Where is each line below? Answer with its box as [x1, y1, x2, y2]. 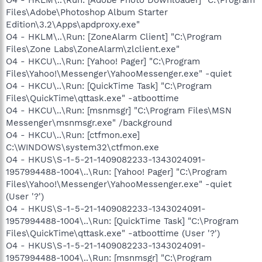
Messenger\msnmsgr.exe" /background [6, 117, 172, 128]
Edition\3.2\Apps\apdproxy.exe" [6, 19, 140, 30]
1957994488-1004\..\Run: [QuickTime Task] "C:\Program [6, 215, 239, 226]
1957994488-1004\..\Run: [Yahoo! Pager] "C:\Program [6, 166, 227, 177]
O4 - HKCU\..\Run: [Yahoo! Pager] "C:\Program [6, 56, 200, 67]
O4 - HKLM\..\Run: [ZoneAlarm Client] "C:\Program [6, 31, 222, 42]
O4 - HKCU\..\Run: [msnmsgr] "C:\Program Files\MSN [6, 105, 232, 116]
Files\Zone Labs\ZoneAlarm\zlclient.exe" [6, 43, 180, 54]
